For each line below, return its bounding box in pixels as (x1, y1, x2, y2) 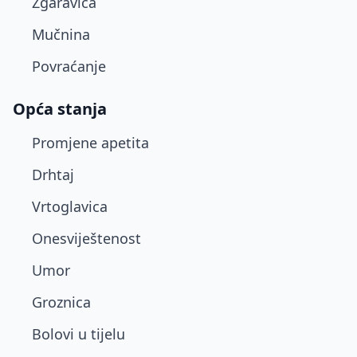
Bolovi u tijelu (32, 324, 125, 343)
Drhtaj (32, 165, 74, 184)
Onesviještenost (32, 229, 141, 248)
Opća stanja (13, 98, 107, 120)
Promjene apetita (32, 133, 149, 152)
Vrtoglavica (32, 197, 108, 216)
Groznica (32, 292, 91, 312)
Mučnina (32, 25, 90, 44)
